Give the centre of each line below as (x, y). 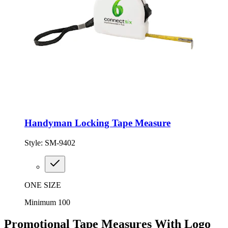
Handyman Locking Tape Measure (97, 123)
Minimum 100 (47, 202)
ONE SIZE (43, 185)
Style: (35, 142)
